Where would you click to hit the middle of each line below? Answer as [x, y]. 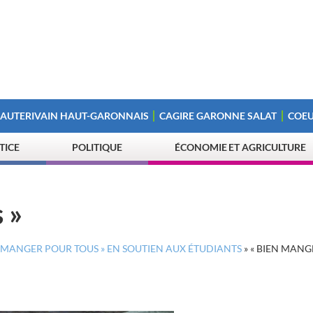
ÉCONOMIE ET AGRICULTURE [241, 147]
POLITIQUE [97, 147]
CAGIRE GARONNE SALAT [218, 116]
